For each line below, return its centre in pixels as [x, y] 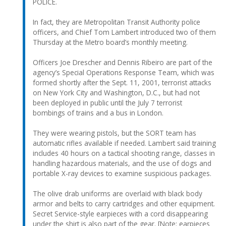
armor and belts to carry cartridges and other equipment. [124, 203]
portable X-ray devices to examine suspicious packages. [122, 173]
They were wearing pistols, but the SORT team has [115, 133]
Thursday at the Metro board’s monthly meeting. [110, 42]
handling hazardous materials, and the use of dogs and [122, 163]
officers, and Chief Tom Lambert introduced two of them [124, 32]
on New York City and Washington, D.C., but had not [116, 92]
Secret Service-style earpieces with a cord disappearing [120, 213]
